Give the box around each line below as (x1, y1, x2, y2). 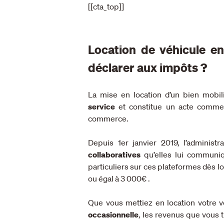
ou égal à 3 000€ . (88, 173, 150, 183)
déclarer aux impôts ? (88, 59, 207, 75)
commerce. (88, 113, 130, 123)
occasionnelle (88, 209, 138, 219)
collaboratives (88, 149, 140, 159)
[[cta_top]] (88, 1, 124, 11)
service (88, 101, 115, 111)
